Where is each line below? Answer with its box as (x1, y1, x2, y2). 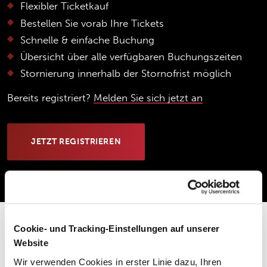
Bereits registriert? (7, 91, 94, 104)
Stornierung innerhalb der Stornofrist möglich (20, 67, 231, 80)
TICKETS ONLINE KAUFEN (7, 244, 122, 255)
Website (14, 238, 48, 249)
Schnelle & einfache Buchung (20, 33, 154, 46)
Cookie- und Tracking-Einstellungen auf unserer (14, 223, 220, 234)
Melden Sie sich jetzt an (94, 91, 203, 104)
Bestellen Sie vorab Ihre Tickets (20, 17, 164, 29)
